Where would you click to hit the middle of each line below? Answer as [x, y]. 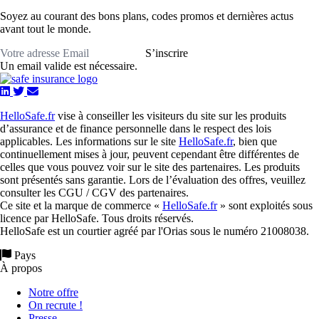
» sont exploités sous [265, 205]
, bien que [255, 141]
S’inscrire [167, 53]
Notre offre [53, 292]
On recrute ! [56, 305]
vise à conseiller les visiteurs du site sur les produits [171, 116]
